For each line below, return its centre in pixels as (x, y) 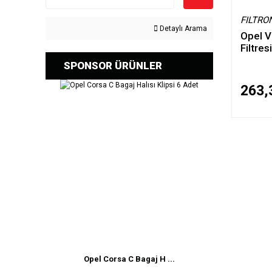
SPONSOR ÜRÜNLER (113, 66)
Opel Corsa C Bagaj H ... (129, 259)
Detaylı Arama (182, 29)
